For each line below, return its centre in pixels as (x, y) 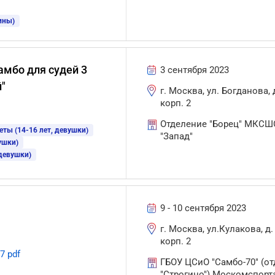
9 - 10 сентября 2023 (203, 208)
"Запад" (177, 136)
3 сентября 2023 (195, 70)
